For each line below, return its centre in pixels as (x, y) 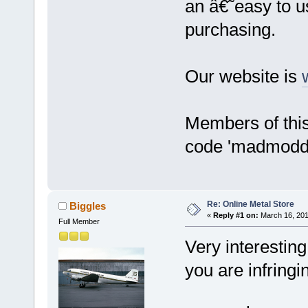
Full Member (79, 222)
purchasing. (230, 30)
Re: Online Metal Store (250, 205)
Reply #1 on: (235, 216)
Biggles (88, 206)
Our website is (243, 77)
